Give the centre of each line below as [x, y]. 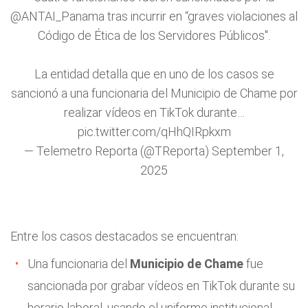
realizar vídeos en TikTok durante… [154, 112]
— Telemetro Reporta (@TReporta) [118, 151]
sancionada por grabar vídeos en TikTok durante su [161, 286]
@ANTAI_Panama [57, 16]
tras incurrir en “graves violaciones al [201, 16]
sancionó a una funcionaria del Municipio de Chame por [154, 93]
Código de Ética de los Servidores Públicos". [154, 35]
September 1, [248, 151]
